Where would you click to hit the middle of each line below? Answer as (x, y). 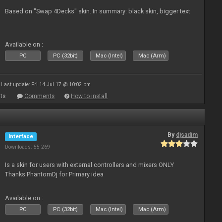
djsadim (187, 135)
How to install (89, 96)
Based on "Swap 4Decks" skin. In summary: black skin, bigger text (98, 11)
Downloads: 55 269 (28, 147)
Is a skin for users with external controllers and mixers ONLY (90, 165)
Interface (21, 137)
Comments (39, 96)
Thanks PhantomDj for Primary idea (55, 174)
